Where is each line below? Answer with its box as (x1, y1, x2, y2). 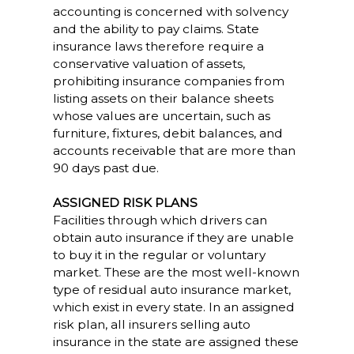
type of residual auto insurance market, (52, 282, 291, 297)
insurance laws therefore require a (52, 39, 264, 54)
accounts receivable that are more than (52, 143, 296, 158)
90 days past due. (52, 160, 159, 175)
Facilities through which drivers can (52, 213, 267, 228)
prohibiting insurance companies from (52, 73, 284, 88)
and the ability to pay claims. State (52, 21, 259, 36)
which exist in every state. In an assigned (52, 299, 295, 314)
